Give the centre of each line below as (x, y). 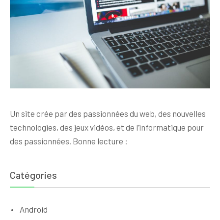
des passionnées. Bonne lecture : (69, 141)
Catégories (33, 175)
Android (34, 209)
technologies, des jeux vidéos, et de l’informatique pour (107, 127)
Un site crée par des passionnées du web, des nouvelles (108, 113)
